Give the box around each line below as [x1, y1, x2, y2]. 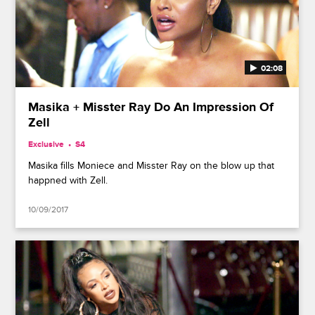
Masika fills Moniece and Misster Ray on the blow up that [28, 159, 275, 172]
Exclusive [28, 139, 65, 150]
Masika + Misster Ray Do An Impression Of [28, 99, 274, 115]
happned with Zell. [28, 174, 108, 186]
